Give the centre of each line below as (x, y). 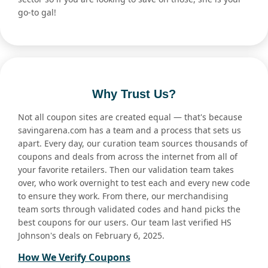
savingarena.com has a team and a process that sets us (130, 130)
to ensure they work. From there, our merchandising (123, 196)
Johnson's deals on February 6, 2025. (91, 236)
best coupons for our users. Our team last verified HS (125, 223)
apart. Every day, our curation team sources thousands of (133, 144)
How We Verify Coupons (74, 258)
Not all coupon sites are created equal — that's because (130, 117)
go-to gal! (37, 13)
